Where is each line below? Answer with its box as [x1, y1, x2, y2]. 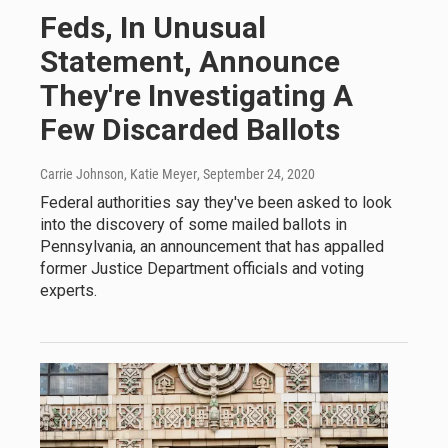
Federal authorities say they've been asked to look [40, 193, 392, 213]
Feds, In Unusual [40, 10, 266, 46]
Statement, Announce [40, 44, 340, 80]
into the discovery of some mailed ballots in [40, 215, 347, 235]
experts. [40, 281, 97, 301]
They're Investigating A [40, 78, 353, 114]
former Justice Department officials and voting [40, 259, 364, 279]
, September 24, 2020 [197, 166, 315, 183]
